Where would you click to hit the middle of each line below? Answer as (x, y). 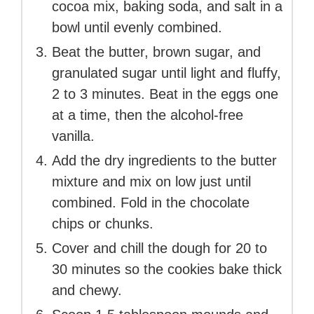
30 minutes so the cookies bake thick (167, 269)
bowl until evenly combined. (137, 27)
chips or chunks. (103, 223)
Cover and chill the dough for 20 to (159, 248)
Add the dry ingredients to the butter (164, 160)
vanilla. (73, 136)
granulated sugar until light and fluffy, (166, 73)
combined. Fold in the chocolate (151, 202)
